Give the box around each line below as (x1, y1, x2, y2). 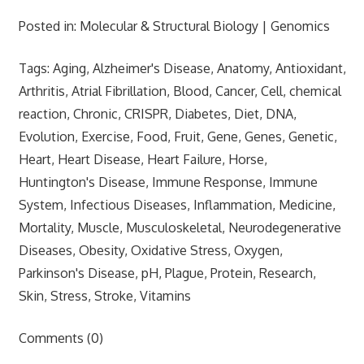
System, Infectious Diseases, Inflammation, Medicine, (18, 196, 336, 213)
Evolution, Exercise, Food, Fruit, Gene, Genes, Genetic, (18, 128, 337, 145)
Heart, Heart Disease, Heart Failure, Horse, (18, 150, 267, 167)
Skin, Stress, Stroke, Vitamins (18, 287, 191, 304)
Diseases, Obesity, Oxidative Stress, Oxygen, (18, 241, 283, 258)
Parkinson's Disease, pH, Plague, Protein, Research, (18, 264, 316, 281)
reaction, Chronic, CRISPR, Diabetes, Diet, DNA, (18, 105, 297, 122)
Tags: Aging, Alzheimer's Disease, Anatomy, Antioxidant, (18, 59, 346, 76)
